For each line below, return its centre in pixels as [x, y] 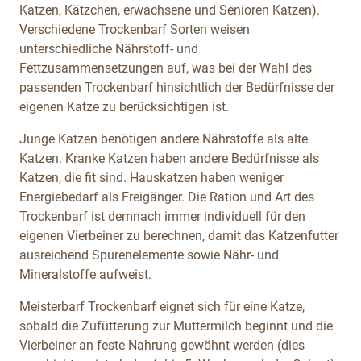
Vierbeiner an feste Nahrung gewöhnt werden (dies [162, 345]
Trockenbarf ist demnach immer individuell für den [162, 216]
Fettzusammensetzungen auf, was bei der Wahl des [166, 68]
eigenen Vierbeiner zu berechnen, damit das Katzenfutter [179, 235]
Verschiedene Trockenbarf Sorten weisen [135, 29]
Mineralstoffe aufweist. [85, 274]
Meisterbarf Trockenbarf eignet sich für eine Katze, [162, 306]
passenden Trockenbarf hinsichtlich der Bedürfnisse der [177, 87]
